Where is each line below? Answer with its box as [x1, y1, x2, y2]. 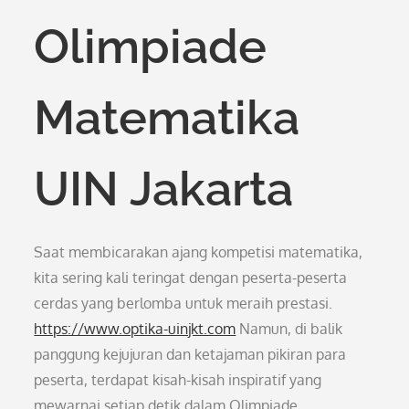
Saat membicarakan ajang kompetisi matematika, [34, 243, 363, 261]
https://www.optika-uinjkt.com [34, 320, 236, 338]
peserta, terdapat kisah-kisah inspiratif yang [34, 371, 322, 389]
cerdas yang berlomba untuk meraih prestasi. [34, 294, 333, 312]
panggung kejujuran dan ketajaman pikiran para [34, 345, 347, 363]
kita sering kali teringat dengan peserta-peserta [34, 268, 348, 287]
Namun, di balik [236, 320, 343, 338]
